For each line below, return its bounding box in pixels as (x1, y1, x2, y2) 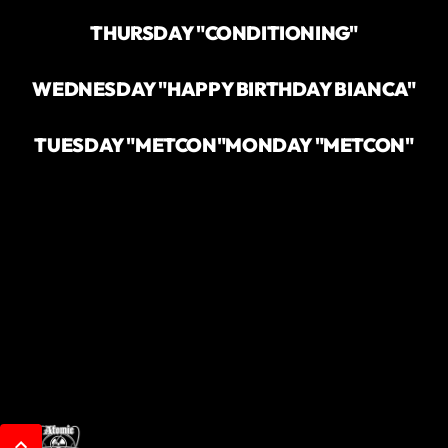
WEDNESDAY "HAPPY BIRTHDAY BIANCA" (32, 76, 416, 101)
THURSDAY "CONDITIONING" (90, 20, 358, 45)
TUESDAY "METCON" (34, 132, 226, 157)
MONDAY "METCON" (225, 132, 414, 157)
